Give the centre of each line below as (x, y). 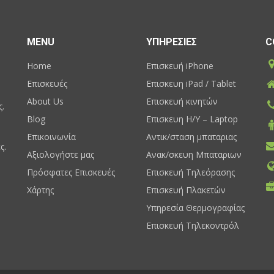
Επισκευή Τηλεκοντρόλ (193, 225)
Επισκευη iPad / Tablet (191, 83)
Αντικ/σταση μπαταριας (191, 136)
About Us (45, 101)
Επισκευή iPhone (180, 65)
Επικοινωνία (51, 136)
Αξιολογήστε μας (61, 154)
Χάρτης (40, 190)
